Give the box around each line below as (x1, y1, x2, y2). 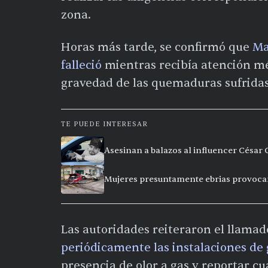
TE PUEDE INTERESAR (61, 119, 148, 129)
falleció (61, 57, 102, 72)
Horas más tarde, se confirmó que (61, 39, 252, 54)
